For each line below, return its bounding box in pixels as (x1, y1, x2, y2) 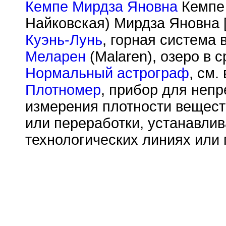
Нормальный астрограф (25, 65, 189, 81)
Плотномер (25, 82, 101, 98)
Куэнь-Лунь (25, 32, 102, 48)
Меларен (25, 48, 86, 65)
